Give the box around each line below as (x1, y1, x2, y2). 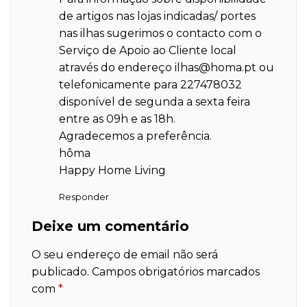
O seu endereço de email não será (32, 248, 218, 261)
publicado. (32, 265, 89, 278)
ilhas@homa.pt (175, 61, 256, 74)
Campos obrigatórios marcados (92, 265, 260, 278)
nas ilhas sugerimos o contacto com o (59, 27, 262, 40)
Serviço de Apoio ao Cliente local (59, 44, 236, 57)
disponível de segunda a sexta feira (59, 95, 250, 108)
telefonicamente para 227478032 (59, 78, 242, 91)
